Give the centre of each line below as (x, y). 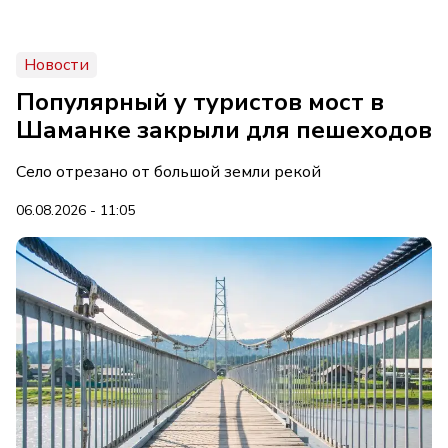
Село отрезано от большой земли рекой (168, 172)
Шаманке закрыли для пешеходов (224, 130)
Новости (56, 65)
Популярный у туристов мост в (200, 102)
